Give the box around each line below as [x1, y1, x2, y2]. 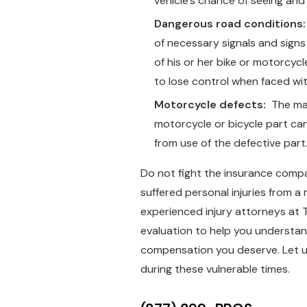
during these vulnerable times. [140, 262, 290, 276]
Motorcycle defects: [154, 97, 266, 112]
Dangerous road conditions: [154, 16, 306, 31]
